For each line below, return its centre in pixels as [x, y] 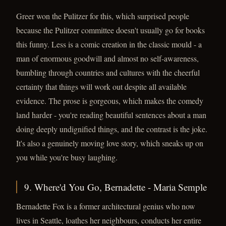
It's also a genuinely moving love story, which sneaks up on [110, 143]
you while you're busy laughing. [67, 157]
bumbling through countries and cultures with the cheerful [108, 72]
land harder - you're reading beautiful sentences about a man [111, 115]
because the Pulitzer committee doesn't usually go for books [110, 30]
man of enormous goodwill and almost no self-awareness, [107, 58]
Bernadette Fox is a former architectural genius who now [106, 206]
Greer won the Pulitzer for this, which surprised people [103, 16]
